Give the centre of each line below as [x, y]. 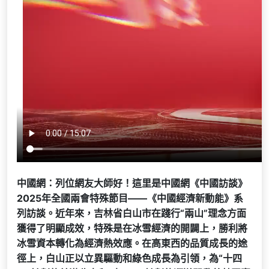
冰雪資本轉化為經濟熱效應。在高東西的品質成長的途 [132, 243]
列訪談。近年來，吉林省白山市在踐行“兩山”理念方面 [131, 213]
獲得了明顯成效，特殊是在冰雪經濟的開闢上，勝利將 [132, 228]
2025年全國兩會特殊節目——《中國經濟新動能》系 [130, 198]
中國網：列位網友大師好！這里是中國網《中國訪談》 [132, 183]
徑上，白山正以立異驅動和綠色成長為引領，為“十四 [129, 258]
